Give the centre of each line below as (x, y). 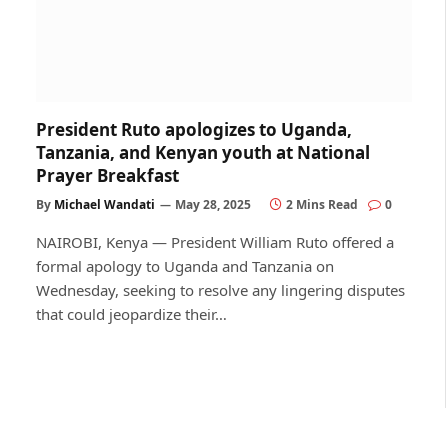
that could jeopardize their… (131, 313)
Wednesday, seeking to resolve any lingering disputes (220, 289)
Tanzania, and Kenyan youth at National (203, 152)
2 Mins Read (322, 204)
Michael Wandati (104, 204)
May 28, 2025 (213, 204)
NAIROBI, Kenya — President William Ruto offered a (215, 241)
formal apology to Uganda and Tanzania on (185, 265)
